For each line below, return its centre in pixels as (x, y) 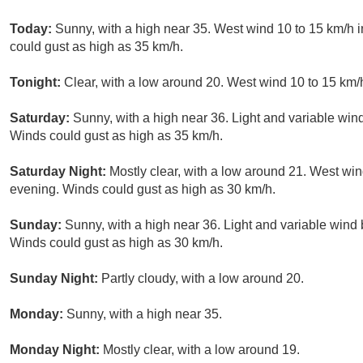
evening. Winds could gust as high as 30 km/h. (143, 190)
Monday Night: (56, 350)
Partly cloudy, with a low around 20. (203, 279)
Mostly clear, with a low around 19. (201, 350)
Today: (32, 29)
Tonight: (37, 83)
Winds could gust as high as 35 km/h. (116, 136)
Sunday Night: (56, 279)
